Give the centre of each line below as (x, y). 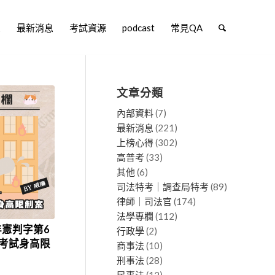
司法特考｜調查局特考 (163, 187)
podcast (139, 28)
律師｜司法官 (144, 201)
